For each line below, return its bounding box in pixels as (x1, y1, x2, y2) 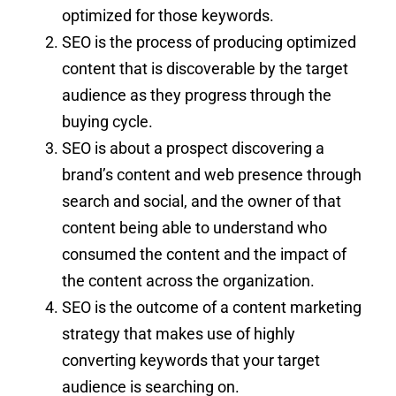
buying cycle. (62, 112, 153, 132)
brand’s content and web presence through (62, 165, 362, 185)
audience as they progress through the (62, 86, 331, 105)
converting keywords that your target (62, 351, 320, 370)
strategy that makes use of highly (62, 324, 295, 344)
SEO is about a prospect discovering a (62, 139, 324, 158)
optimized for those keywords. (62, 6, 274, 26)
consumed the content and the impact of (62, 245, 346, 264)
